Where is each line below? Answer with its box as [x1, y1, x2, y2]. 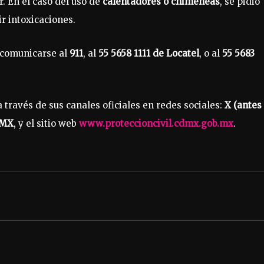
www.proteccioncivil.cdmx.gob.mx [79, 117, 233, 129]
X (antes [225, 99, 262, 111]
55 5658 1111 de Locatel [98, 47, 199, 59]
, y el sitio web [14, 117, 79, 129]
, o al [199, 47, 222, 59]
